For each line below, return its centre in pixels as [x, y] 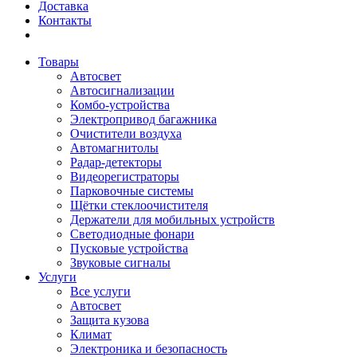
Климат [91, 334]
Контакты [65, 20]
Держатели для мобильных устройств [173, 220]
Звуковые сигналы [120, 263]
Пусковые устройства [129, 248]
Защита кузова [110, 320]
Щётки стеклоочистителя [139, 205]
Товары [59, 62]
